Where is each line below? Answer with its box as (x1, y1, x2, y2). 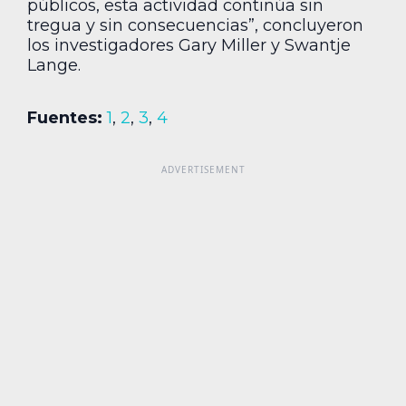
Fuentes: (27, 108, 102, 129)
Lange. (27, 55, 81, 76)
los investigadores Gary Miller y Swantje (27, 35, 351, 56)
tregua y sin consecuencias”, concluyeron (27, 15, 363, 36)
